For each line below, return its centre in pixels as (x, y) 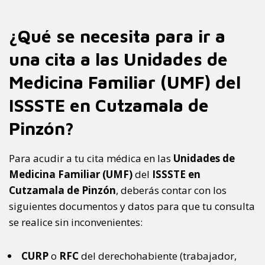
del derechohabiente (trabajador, (158, 256)
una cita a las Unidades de (118, 59)
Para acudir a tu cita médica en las (91, 159)
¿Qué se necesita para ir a (117, 36)
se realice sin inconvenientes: (76, 222)
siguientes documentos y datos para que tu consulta (132, 206)
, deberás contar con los (171, 190)
